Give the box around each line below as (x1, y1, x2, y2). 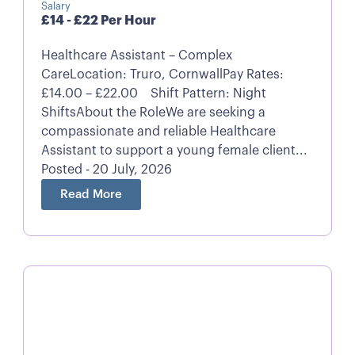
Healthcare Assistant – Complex (40, 48, 232, 62)
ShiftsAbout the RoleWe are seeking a (40, 105, 265, 119)
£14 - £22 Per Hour (40, 13, 156, 27)
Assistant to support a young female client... (40, 143, 307, 157)
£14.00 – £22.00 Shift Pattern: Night (40, 86, 266, 100)
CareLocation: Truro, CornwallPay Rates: (40, 67, 284, 81)
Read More (59, 188, 122, 200)
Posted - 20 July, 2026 (40, 162, 172, 176)
